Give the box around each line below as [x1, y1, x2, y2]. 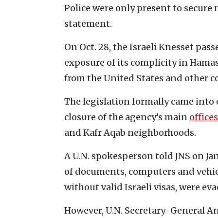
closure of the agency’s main [64, 111, 189, 123]
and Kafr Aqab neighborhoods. [64, 127, 196, 138]
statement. [64, 18, 112, 29]
